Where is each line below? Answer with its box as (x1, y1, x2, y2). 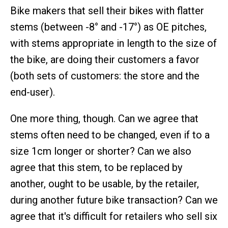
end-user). (10, 86, 55, 98)
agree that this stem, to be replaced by (10, 161, 182, 174)
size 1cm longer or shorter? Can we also (10, 145, 191, 157)
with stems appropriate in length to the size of (10, 37, 217, 49)
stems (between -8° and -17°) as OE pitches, (10, 21, 207, 33)
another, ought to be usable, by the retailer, (10, 178, 199, 190)
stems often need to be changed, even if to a (10, 129, 210, 141)
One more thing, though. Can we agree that (10, 112, 198, 125)
